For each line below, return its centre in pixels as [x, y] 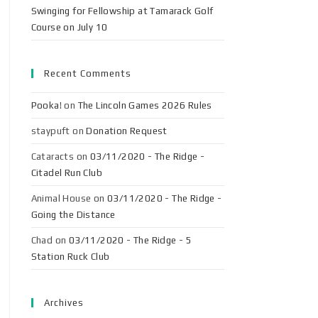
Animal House [61, 198]
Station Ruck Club [70, 257]
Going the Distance [73, 215]
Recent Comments [87, 73]
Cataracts [53, 157]
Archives [64, 303]
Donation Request [127, 131]
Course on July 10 [69, 27]
